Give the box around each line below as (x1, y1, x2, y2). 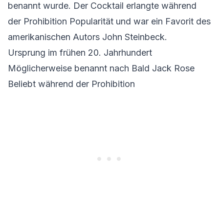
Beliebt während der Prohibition (8, 79, 135, 89)
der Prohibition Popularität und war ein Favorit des (8, 16, 211, 26)
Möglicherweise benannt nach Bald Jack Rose (8, 63, 195, 73)
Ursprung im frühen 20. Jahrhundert (8, 47, 152, 58)
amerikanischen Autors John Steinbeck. (8, 32, 167, 42)
